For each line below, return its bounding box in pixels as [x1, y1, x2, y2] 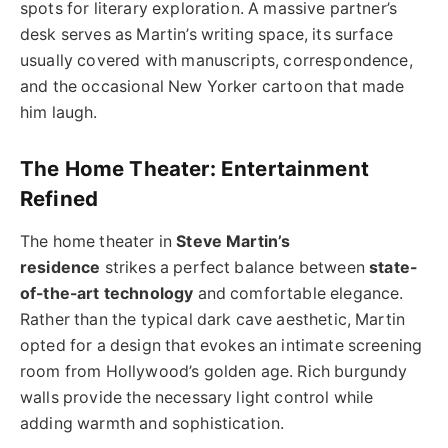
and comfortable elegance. [193, 283, 404, 303]
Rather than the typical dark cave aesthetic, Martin [20, 309, 406, 329]
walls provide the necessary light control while [20, 387, 374, 407]
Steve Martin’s [176, 231, 291, 251]
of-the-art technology [20, 283, 194, 303]
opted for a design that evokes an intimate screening [20, 335, 423, 355]
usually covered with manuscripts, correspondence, [20, 50, 413, 70]
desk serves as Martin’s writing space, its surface [20, 24, 393, 44]
